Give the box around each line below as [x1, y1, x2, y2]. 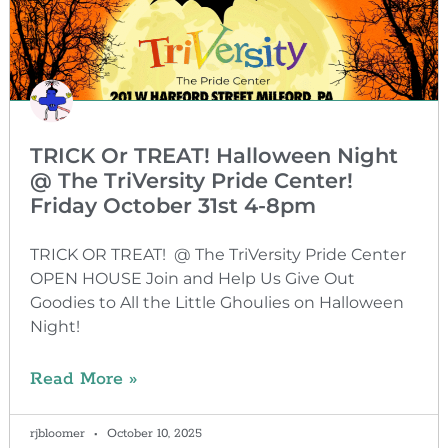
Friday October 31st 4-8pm [29, 192, 316, 218]
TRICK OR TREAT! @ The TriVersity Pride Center [29, 244, 406, 264]
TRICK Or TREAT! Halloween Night [29, 142, 398, 168]
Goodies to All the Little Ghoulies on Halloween [29, 292, 404, 312]
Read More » [29, 367, 137, 390]
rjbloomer [29, 425, 89, 441]
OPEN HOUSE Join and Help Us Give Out [29, 268, 355, 288]
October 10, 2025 [102, 425, 202, 441]
